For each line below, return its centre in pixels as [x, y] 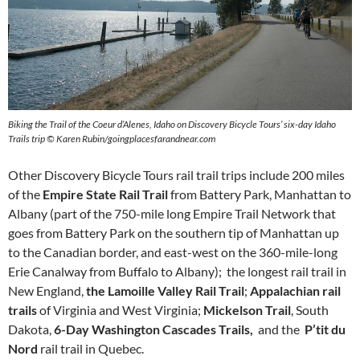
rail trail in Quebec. [91, 348]
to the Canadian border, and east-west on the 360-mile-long [173, 252]
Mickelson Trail [247, 310]
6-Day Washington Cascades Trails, [155, 329]
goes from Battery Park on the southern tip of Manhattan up [174, 233]
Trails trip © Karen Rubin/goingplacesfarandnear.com [112, 139]
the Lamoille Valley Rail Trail [165, 290]
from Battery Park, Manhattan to [260, 194]
